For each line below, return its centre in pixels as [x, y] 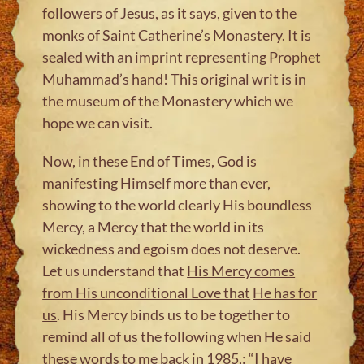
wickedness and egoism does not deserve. [172, 248]
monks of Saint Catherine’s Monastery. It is [177, 35]
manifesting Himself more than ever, [157, 182]
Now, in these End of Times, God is [150, 160]
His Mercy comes [241, 270]
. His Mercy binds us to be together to [174, 314]
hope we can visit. [98, 122]
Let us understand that [115, 270]
